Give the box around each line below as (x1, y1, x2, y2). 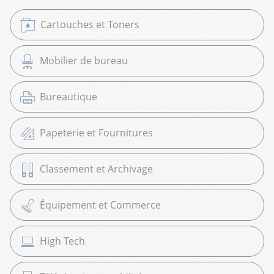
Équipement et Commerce (40, 198, 161, 212)
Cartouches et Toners (40, 18, 139, 32)
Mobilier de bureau (40, 54, 128, 68)
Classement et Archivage (40, 162, 153, 176)
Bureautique (40, 90, 97, 104)
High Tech (40, 234, 85, 248)
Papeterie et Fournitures (40, 126, 153, 140)
